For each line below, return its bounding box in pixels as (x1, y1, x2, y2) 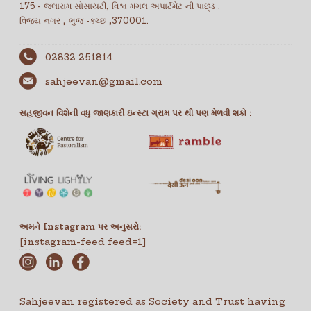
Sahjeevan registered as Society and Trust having (19, 295, 286, 307)
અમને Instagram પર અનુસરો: (19, 221, 142, 232)
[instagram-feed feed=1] (19, 235, 147, 247)
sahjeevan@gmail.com (45, 75, 163, 87)
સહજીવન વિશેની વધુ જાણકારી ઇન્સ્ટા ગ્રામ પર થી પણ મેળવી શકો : (19, 107, 252, 118)
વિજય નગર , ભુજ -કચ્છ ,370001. (19, 15, 149, 26)
